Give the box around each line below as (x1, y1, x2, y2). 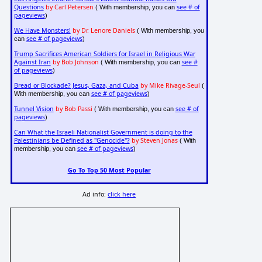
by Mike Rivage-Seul (140, 81, 200, 90)
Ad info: (82, 190, 108, 199)
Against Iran (13, 58, 51, 67)
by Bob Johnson (52, 58, 99, 67)
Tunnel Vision (13, 105, 54, 113)
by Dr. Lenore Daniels (72, 26, 135, 35)
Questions (13, 3, 44, 12)
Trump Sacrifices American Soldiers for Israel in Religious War (13, 50, 195, 58)
